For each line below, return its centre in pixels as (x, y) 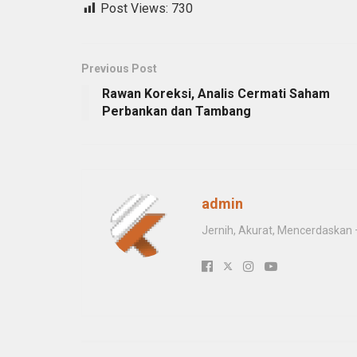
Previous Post (119, 69)
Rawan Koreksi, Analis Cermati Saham (216, 94)
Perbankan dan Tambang (177, 112)
